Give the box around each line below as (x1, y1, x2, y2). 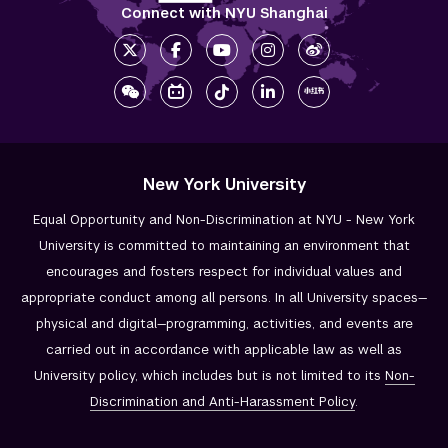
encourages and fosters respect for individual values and (46, 263, 402, 281)
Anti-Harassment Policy (209, 393, 355, 411)
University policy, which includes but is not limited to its (33, 367, 385, 385)
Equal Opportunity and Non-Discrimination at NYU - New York (33, 211, 415, 229)
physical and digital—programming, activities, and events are (35, 315, 413, 333)
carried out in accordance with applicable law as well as (46, 341, 402, 359)
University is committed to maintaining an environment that (38, 237, 410, 255)
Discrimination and (90, 393, 209, 411)
